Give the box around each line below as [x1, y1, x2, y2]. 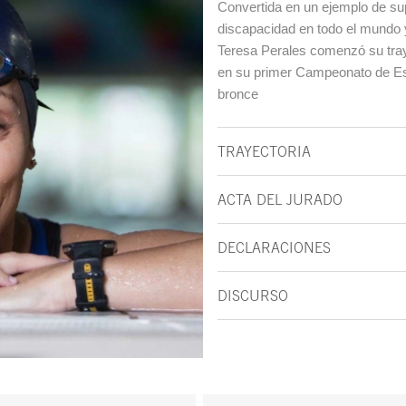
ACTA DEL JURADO [217, 191, 343, 208]
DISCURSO [217, 287, 288, 304]
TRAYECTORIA [217, 143, 311, 159]
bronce [217, 86, 258, 101]
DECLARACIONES [217, 239, 331, 256]
